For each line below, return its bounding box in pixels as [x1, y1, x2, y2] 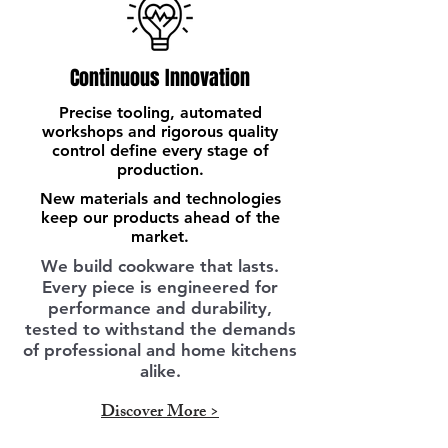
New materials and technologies [39, 189, 281, 208]
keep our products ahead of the [40, 208, 280, 227]
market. [131, 227, 189, 246]
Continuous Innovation [70, 63, 250, 93]
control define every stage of [51, 141, 269, 160]
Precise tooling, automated [58, 103, 262, 122]
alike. [139, 361, 181, 381]
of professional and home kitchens [23, 340, 297, 360]
